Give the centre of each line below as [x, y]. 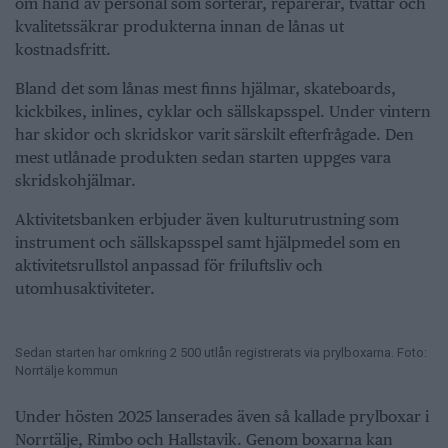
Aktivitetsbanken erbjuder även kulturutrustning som [207, 219]
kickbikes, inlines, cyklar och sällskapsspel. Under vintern [223, 111]
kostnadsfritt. [63, 49]
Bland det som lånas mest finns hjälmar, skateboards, [205, 88]
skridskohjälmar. [75, 180]
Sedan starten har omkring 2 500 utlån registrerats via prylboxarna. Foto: [221, 352]
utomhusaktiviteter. [85, 288]
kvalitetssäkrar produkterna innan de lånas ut [179, 26]
